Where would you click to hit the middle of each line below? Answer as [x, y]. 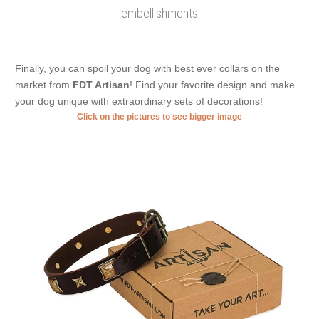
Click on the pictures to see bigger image [159, 116]
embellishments [159, 13]
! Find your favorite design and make [212, 84]
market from [44, 84]
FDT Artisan [101, 84]
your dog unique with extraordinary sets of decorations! [139, 101]
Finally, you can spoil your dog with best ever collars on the [147, 68]
